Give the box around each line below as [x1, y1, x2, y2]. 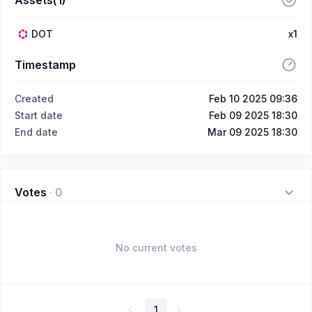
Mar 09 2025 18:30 [208, 125, 297, 138]
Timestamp [15, 57, 76, 72]
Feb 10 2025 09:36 [209, 92, 297, 104]
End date [15, 125, 58, 138]
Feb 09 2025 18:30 [209, 109, 297, 121]
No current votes [115, 242, 197, 254]
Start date [15, 109, 63, 121]
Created [15, 92, 54, 104]
